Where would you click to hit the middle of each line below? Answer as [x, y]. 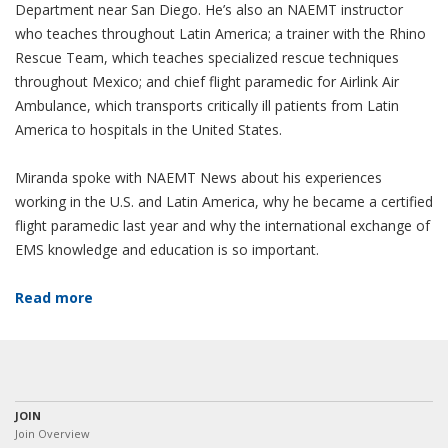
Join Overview [52, 433]
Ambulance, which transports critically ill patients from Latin [207, 105]
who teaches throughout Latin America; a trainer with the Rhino [220, 33]
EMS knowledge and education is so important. [167, 249]
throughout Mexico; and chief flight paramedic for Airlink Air [207, 81]
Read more [54, 297]
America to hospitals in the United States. [148, 129]
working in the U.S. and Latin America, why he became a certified [224, 201]
